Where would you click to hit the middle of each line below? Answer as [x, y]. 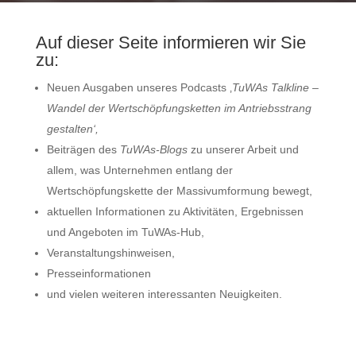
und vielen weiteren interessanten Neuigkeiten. [164, 294]
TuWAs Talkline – [275, 87]
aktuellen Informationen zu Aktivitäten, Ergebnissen [175, 211]
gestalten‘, [72, 129]
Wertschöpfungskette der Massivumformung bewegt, [179, 191]
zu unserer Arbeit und [243, 149]
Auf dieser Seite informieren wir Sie [170, 43]
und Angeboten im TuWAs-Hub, [125, 232]
